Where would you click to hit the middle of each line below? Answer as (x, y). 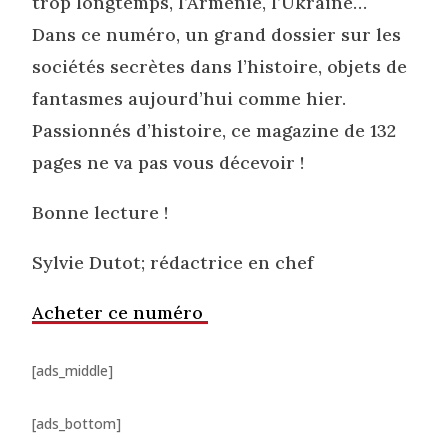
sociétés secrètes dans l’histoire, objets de (220, 66)
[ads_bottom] (77, 423)
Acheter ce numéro (120, 312)
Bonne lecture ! (100, 212)
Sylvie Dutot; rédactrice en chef (173, 262)
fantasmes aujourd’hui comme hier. (189, 98)
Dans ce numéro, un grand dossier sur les (217, 34)
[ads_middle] (73, 370)
